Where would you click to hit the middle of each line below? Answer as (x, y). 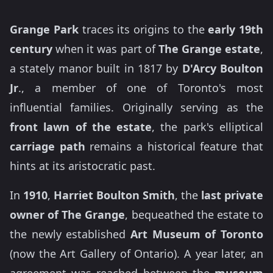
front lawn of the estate (81, 127)
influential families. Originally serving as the (136, 107)
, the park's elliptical (208, 127)
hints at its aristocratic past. (83, 166)
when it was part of (105, 49)
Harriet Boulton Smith (114, 195)
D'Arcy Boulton (222, 68)
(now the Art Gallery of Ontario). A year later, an (136, 253)
